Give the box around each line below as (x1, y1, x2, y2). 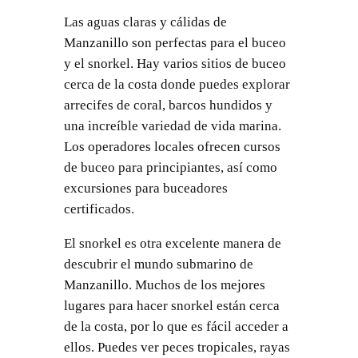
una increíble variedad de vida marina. (63, 118, 281, 134)
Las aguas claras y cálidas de (63, 14, 227, 30)
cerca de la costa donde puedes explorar (63, 77, 290, 93)
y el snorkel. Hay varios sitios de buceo (63, 56, 286, 72)
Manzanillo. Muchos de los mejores (63, 277, 265, 293)
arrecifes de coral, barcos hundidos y (63, 97, 272, 113)
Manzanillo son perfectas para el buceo (63, 35, 286, 51)
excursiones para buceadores (63, 181, 228, 197)
